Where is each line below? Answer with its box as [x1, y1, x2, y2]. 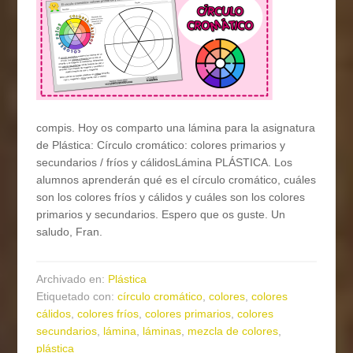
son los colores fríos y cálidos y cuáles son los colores [36, 191, 306, 204]
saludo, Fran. [36, 225, 103, 239]
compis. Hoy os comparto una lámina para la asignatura [36, 121, 316, 135]
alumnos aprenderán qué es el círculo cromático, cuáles [36, 173, 317, 187]
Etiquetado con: [36, 290, 118, 303]
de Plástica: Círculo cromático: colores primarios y [36, 139, 286, 152]
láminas [143, 325, 182, 338]
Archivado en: [36, 273, 109, 286]
